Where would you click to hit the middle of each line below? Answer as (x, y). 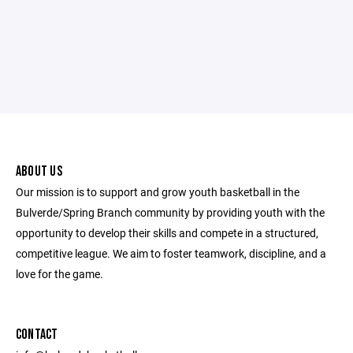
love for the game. (59, 274)
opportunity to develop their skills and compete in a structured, (167, 233)
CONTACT (37, 334)
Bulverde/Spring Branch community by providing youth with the (170, 212)
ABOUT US (39, 171)
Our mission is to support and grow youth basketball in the (158, 192)
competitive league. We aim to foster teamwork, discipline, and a (171, 253)
